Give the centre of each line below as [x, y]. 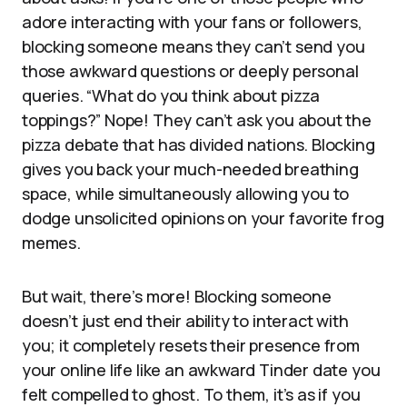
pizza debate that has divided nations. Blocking [199, 144]
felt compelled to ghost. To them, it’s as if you [191, 394]
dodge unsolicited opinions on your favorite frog [203, 218]
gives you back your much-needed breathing [190, 169]
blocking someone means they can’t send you [194, 46]
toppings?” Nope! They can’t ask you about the [197, 120]
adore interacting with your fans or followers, [192, 22]
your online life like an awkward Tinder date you [201, 370]
